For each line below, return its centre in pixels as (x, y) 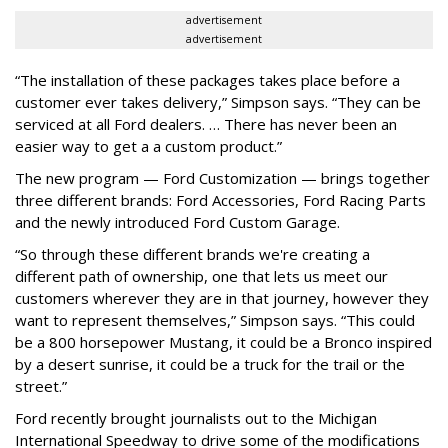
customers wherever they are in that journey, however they (222, 297)
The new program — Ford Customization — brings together (222, 177)
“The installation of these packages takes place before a (207, 79)
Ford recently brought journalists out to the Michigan (196, 417)
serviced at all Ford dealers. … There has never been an (206, 123)
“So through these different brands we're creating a (192, 253)
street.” (41, 385)
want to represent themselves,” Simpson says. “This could (215, 319)
